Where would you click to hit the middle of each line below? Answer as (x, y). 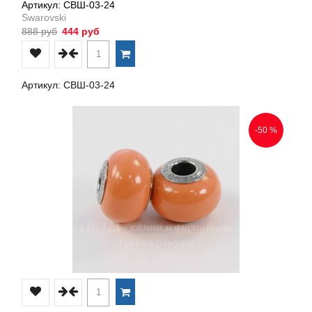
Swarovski (44, 17)
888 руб (39, 31)
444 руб (79, 31)
